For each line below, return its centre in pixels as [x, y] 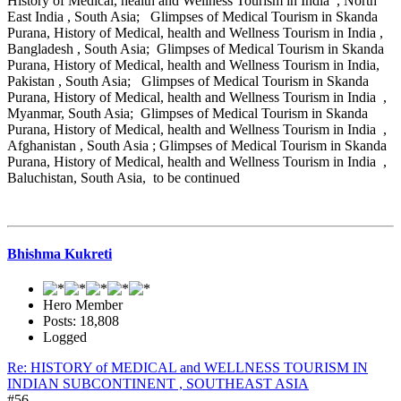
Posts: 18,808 [81, 321]
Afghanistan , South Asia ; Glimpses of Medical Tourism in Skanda [197, 145]
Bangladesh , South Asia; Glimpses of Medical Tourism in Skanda [196, 48]
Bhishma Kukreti [60, 254]
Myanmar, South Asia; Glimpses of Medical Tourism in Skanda [188, 113]
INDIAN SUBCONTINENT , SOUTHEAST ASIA [158, 384]
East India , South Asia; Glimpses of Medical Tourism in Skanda [192, 16]
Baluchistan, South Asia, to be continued [125, 177]
